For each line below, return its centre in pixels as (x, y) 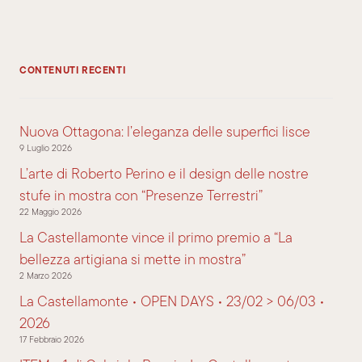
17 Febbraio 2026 (52, 340)
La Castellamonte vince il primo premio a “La (156, 237)
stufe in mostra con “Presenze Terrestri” (141, 195)
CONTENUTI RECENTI (73, 70)
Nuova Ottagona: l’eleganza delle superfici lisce (165, 131)
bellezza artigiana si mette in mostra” (133, 259)
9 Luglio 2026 (46, 148)
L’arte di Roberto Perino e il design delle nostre (164, 173)
